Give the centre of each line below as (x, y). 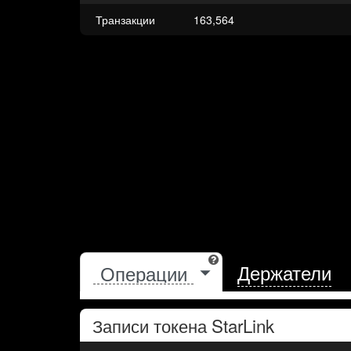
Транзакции (125, 20)
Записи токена (152, 325)
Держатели (285, 272)
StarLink (243, 325)
